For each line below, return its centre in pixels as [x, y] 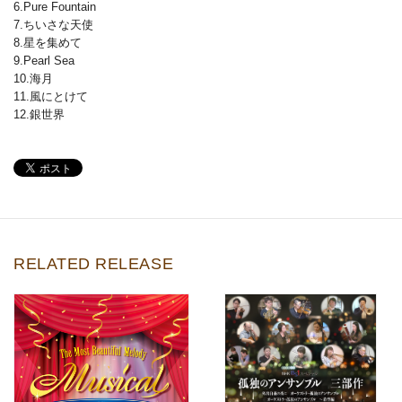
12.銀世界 [39, 115]
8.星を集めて [48, 43]
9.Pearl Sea [44, 61]
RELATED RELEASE [94, 264]
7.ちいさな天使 [53, 25]
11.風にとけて [51, 97]
